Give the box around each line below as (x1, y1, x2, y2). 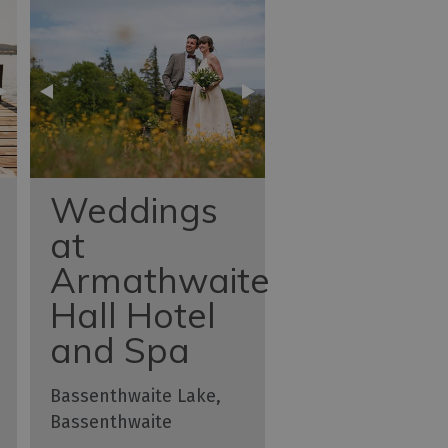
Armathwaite (50, 258, 271, 302)
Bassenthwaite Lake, (50, 385, 222, 407)
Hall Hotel (50, 293, 217, 337)
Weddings (50, 188, 219, 232)
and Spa (50, 328, 191, 372)
